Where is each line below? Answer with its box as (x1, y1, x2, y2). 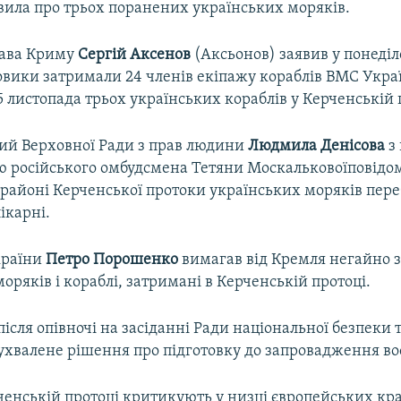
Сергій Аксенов (78, 46, 192, 64)
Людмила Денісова (248, 137, 386, 155)
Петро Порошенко (46, 251, 179, 269)
